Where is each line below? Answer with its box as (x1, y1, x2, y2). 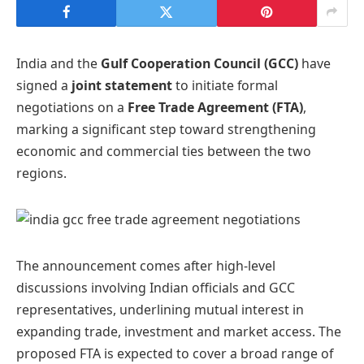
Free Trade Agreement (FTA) (128, 98, 303, 116)
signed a (16, 76, 71, 94)
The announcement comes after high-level (16, 256, 275, 275)
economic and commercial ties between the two (16, 142, 311, 160)
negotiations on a (16, 98, 128, 116)
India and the (16, 54, 101, 72)
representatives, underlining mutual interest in (16, 300, 304, 318)
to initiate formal (172, 76, 278, 94)
